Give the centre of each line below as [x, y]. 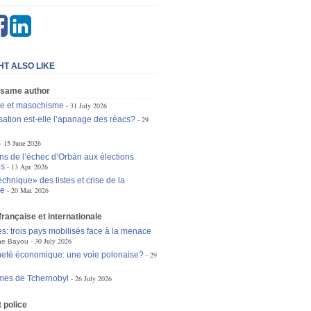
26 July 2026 [93, 278]
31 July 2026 [88, 106]
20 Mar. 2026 [30, 190]
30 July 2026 [53, 241]
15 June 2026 [22, 143]
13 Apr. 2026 [29, 167]
